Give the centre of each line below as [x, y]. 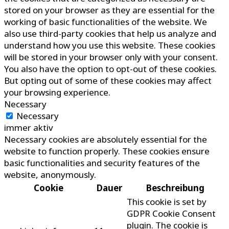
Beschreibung [175, 188]
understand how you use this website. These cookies [110, 45]
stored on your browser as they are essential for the [109, 10]
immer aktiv [29, 128]
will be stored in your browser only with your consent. [111, 57]
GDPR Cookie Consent [171, 214]
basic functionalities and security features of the [102, 163]
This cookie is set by [167, 202]
